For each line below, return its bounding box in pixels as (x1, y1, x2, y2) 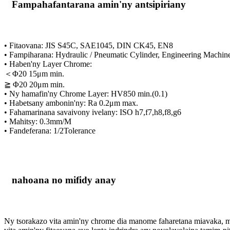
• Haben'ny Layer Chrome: (4, 59, 92, 68)
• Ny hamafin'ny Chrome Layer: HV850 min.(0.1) (4, 89, 167, 98)
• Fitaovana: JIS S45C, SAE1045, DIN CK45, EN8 (4, 41, 173, 50)
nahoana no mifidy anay (12, 174, 116, 185)
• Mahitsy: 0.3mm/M (4, 117, 71, 126)
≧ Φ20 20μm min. (4, 80, 65, 89)
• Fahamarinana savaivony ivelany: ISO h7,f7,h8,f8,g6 (4, 107, 181, 117)
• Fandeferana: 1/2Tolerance (4, 126, 95, 135)
